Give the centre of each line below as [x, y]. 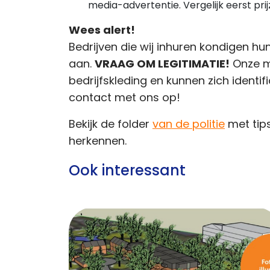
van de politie [189, 125]
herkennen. [98, 142]
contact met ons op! [124, 99]
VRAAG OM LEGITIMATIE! [162, 65]
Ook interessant [127, 172]
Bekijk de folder [111, 125]
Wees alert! [102, 31]
